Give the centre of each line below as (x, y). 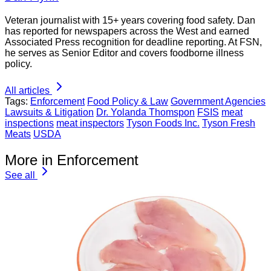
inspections (29, 123)
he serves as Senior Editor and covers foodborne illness (124, 53)
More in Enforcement (72, 160)
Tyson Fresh (229, 123)
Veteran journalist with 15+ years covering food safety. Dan (130, 21)
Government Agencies (218, 102)
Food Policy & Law (128, 102)
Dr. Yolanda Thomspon (145, 113)
